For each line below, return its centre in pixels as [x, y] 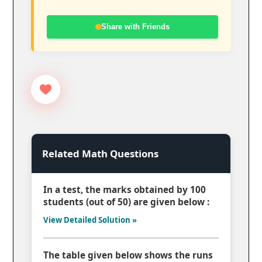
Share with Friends [135, 26]
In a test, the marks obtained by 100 [125, 189]
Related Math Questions [101, 153]
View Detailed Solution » [90, 220]
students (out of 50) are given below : [127, 201]
